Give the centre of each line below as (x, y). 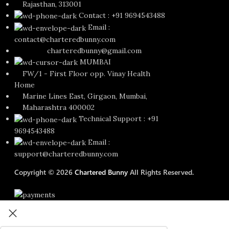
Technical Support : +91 (119, 119)
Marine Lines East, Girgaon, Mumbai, (81, 96)
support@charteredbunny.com (66, 154)
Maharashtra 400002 (55, 108)
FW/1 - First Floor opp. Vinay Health (83, 74)
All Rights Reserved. (161, 172)
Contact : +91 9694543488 (122, 15)
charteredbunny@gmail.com (78, 50)
